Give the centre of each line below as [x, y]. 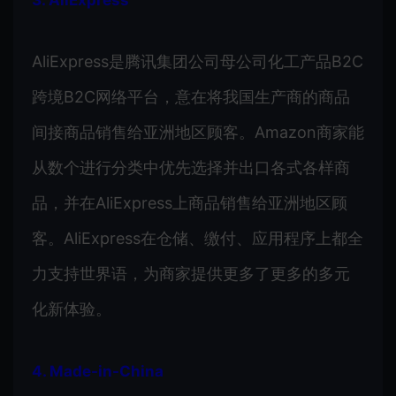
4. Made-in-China [98, 371]
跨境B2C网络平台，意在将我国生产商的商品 [191, 96]
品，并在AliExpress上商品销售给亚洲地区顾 [190, 202]
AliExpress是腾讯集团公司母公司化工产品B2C [198, 61]
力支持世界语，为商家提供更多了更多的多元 [191, 273]
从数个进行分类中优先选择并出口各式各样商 [191, 167]
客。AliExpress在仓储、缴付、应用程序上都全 [198, 238]
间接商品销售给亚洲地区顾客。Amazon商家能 [198, 132]
